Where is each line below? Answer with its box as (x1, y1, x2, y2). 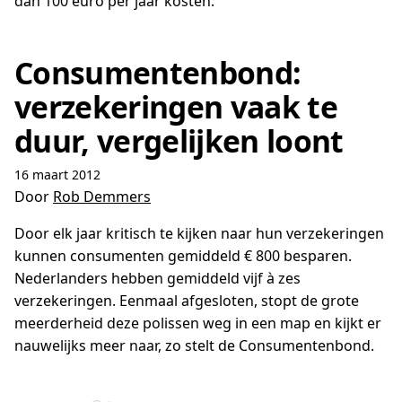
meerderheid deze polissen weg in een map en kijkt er (14, 313, 381, 333)
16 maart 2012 (14, 166, 100, 183)
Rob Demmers (53, 187, 151, 206)
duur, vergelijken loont (14, 120, 344, 162)
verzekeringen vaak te (14, 86, 337, 127)
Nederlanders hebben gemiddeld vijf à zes (14, 268, 301, 288)
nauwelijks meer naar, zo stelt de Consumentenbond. (14, 336, 374, 355)
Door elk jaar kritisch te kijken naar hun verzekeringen (14, 223, 384, 243)
